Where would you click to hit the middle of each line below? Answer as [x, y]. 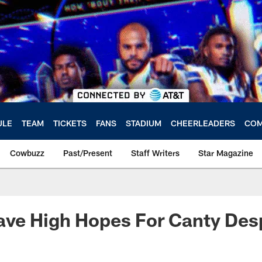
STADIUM [144, 123]
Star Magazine [226, 153]
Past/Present [88, 153]
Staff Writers [155, 153]
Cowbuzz [27, 153]
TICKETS [70, 123]
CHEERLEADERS [203, 123]
